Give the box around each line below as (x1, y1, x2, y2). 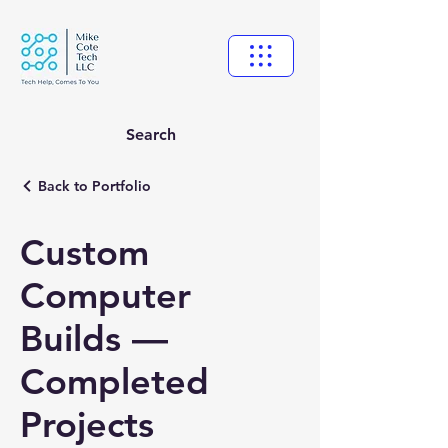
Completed (20, 360, 209, 403)
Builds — (20, 317, 168, 360)
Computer (20, 274, 191, 317)
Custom (20, 231, 149, 274)
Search (126, 124, 176, 144)
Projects (20, 403, 154, 446)
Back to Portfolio (38, 177, 151, 195)
